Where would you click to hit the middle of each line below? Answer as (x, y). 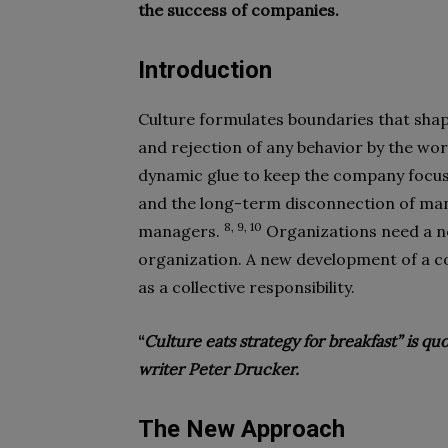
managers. (181, 231)
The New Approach (244, 429)
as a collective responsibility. (246, 287)
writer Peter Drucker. (218, 369)
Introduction (205, 70)
